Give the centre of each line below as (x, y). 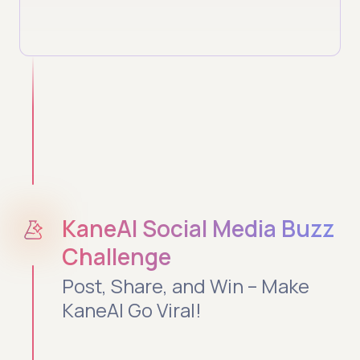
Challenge (117, 256)
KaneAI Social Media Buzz (198, 228)
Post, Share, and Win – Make (186, 285)
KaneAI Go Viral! (132, 309)
